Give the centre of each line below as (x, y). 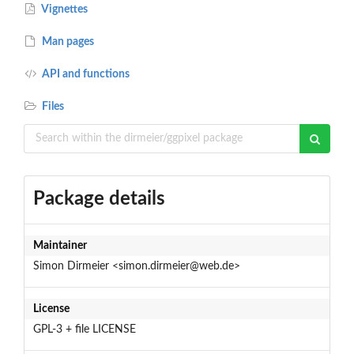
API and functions (85, 74)
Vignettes (64, 9)
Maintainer (60, 245)
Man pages (67, 41)
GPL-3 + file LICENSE (84, 329)
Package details (99, 199)
